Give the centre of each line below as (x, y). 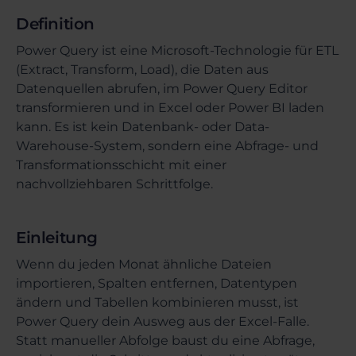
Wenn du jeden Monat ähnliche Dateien (144, 264)
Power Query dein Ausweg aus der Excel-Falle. (163, 321)
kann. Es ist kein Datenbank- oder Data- (143, 127)
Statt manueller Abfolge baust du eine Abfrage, (165, 341)
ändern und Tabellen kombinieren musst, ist (157, 302)
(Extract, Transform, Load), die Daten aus (142, 70)
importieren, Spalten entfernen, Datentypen (157, 283)
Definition (55, 24)
